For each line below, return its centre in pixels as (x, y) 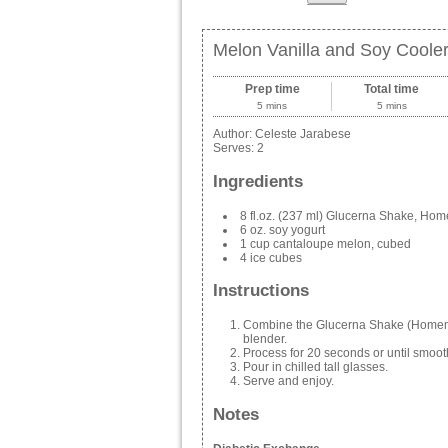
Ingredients (258, 181)
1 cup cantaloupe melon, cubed (325, 243)
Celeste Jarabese (303, 134)
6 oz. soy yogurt (282, 229)
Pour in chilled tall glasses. (315, 367)
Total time (392, 89)
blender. (265, 339)
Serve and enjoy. (288, 381)
